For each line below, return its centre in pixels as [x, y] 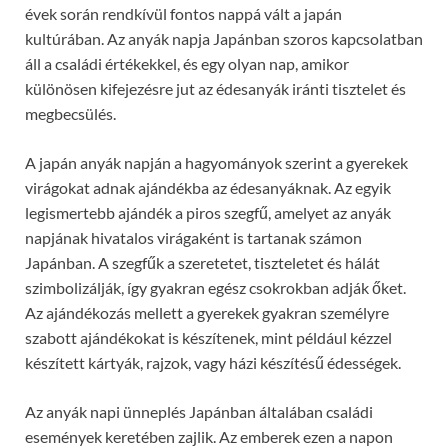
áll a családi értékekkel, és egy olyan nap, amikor [187, 63]
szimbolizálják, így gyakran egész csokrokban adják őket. [215, 287]
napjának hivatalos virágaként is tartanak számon [193, 237]
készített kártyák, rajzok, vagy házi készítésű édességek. [213, 362]
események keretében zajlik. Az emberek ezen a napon [209, 436]
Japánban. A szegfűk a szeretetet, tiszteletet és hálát [202, 262]
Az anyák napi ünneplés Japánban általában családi [199, 411]
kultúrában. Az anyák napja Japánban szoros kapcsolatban [224, 38]
